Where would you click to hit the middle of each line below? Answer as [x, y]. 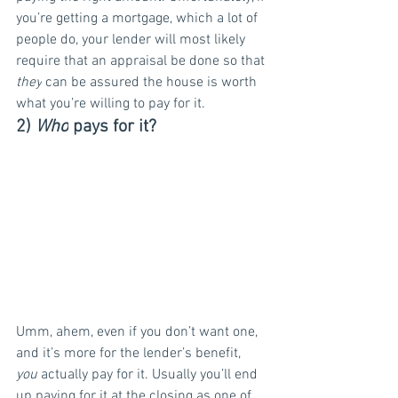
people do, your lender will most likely [132, 40]
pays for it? [112, 127]
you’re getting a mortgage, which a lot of [139, 19]
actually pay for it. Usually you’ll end [149, 375]
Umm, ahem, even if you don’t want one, [139, 333]
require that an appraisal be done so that [142, 61]
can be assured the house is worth [151, 83]
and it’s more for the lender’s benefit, [130, 354]
